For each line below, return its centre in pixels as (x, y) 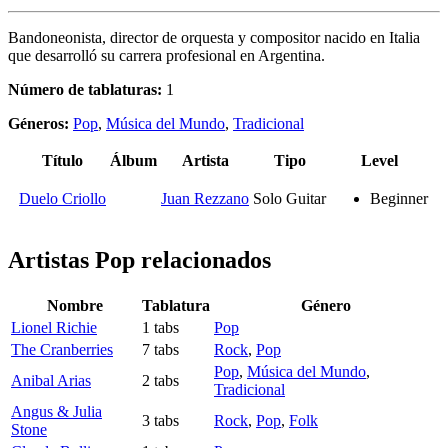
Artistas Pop (71, 260)
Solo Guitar (289, 199)
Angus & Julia (56, 412)
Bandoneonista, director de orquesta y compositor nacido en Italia (214, 38)
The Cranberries (62, 350)
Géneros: (40, 124)
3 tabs (160, 421)
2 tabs (160, 381)
